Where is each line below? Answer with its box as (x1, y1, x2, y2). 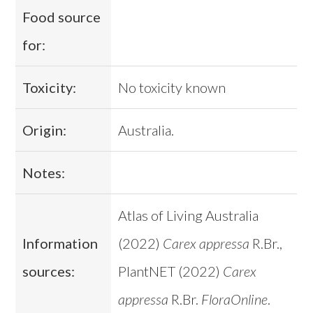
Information (22, 235, 99, 252)
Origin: (22, 122, 67, 139)
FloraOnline (201, 291, 268, 308)
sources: (22, 263, 75, 280)
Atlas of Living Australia (118, 207, 259, 224)
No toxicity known (118, 79, 226, 96)
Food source (22, 8, 101, 26)
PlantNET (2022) (118, 263, 224, 280)
